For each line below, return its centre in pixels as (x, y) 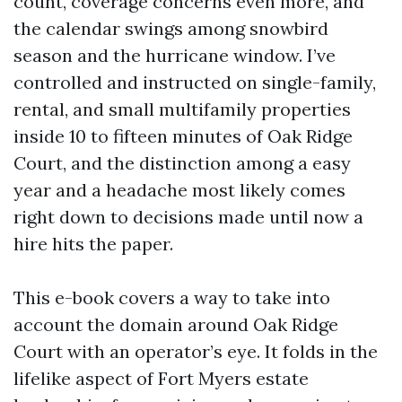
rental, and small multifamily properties (182, 109)
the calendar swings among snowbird (171, 28)
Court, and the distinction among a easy (182, 163)
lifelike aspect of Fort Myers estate (161, 378)
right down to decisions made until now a (188, 217)
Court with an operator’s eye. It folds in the (196, 351)
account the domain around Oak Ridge (176, 324)
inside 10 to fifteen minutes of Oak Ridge (183, 136)
